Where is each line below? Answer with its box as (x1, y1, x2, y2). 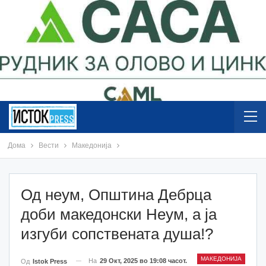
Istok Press (33, 257, 67, 265)
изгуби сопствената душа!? (21, 224, 213, 243)
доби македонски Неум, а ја (21, 205, 217, 223)
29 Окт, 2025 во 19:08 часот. (100, 256, 187, 264)
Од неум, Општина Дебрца (21, 185, 211, 204)
